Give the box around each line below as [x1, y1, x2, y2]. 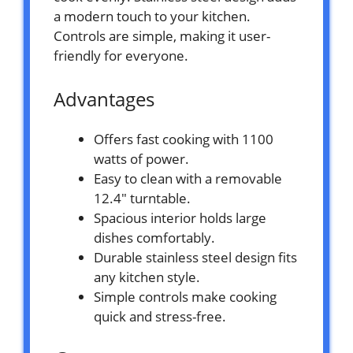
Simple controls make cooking [94, 288, 277, 307]
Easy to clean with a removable [94, 169, 282, 188]
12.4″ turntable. [94, 189, 191, 208]
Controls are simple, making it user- [54, 27, 270, 46]
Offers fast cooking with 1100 [94, 130, 273, 149]
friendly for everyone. [54, 46, 188, 65]
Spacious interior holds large [94, 209, 266, 228]
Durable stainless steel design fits [94, 248, 297, 267]
